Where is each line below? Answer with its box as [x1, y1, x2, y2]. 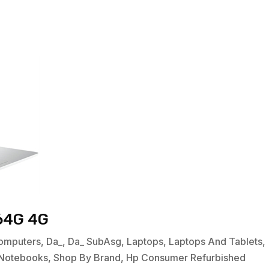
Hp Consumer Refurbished [126, 252, 246, 264]
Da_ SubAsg [68, 235, 122, 248]
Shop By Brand [53, 252, 121, 264]
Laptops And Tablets [169, 235, 263, 248]
